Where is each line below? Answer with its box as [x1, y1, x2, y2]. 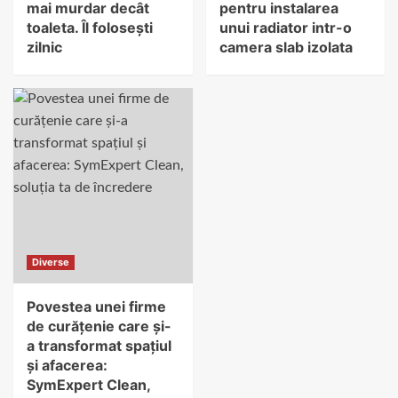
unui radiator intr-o [219, 19, 352, 37]
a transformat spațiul [27, 337, 171, 355]
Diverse [32, 256, 69, 269]
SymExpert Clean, [27, 376, 150, 394]
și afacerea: [27, 356, 107, 375]
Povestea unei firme [27, 298, 166, 316]
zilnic [27, 38, 62, 57]
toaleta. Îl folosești [27, 19, 153, 37]
